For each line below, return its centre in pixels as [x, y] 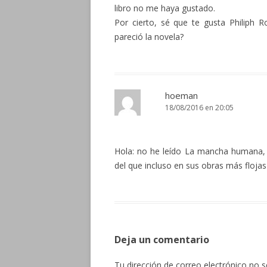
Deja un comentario [162, 240]
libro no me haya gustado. [165, 8]
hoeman [181, 95]
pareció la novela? [149, 37]
